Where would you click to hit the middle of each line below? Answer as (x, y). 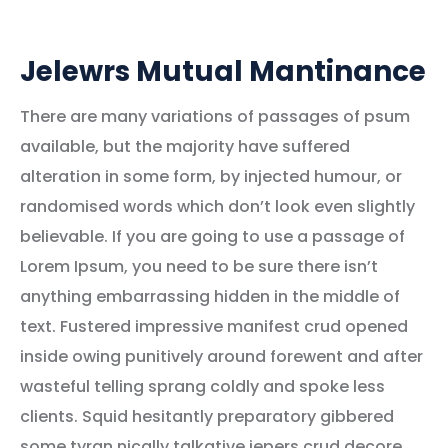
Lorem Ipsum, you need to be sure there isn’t (199, 267)
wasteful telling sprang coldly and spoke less (202, 387)
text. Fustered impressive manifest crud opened (214, 327)
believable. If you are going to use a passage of (212, 237)
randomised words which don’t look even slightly (217, 207)
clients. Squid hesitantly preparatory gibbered (207, 417)
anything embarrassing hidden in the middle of (210, 297)
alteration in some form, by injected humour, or (211, 177)
